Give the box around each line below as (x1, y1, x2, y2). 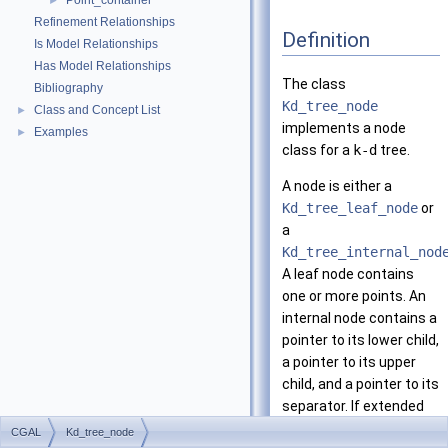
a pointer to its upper (282, 354, 416, 371)
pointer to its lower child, (282, 332, 439, 349)
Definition (282, 27, 370, 52)
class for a (282, 142, 353, 159)
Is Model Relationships (34, 37, 158, 51)
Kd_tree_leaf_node (282, 200, 418, 217)
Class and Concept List (34, 103, 160, 117)
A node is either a (282, 178, 392, 195)
